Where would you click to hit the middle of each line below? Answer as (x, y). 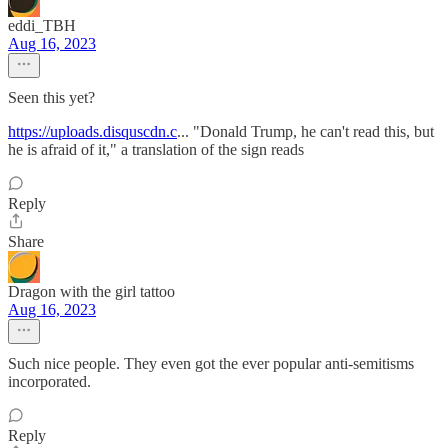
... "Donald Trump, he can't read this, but (305, 131)
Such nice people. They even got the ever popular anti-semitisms (211, 363)
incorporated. (49, 381)
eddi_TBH (42, 25)
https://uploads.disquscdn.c (92, 131)
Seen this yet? (51, 97)
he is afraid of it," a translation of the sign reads (156, 149)
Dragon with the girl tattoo (91, 291)
